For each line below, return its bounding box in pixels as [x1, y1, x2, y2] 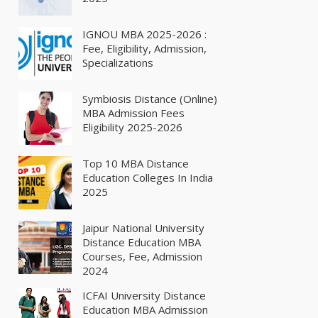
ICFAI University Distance [82, 288, 206, 303]
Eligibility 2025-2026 [82, 120, 182, 135]
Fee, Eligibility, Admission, [82, 41, 207, 56]
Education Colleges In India [82, 170, 213, 185]
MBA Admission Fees [82, 106, 185, 121]
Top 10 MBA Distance [82, 156, 189, 171]
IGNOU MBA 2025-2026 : [82, 27, 207, 42]
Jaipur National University [82, 221, 204, 236]
